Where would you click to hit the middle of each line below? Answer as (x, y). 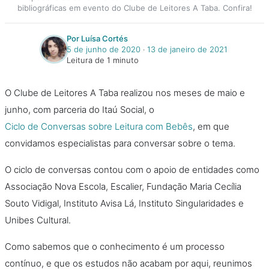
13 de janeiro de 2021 (187, 49)
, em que (211, 126)
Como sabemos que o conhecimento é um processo (115, 246)
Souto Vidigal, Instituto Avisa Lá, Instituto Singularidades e (124, 203)
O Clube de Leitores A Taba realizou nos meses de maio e (125, 93)
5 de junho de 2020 (104, 49)
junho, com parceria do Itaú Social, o (80, 110)
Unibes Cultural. (38, 220)
